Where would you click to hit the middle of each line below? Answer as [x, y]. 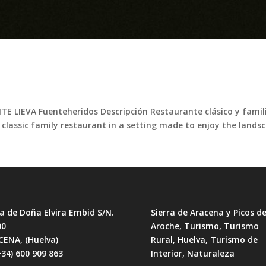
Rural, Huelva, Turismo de [204, 240]
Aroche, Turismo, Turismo [205, 226]
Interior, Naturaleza [192, 254]
